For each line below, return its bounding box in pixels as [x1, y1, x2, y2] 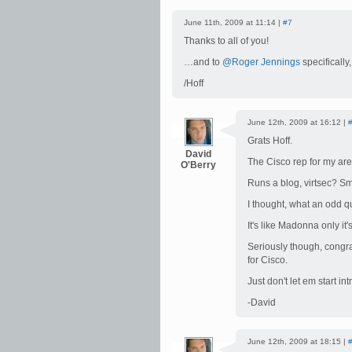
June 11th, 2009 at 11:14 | [184, 18, 283, 27]
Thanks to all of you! [184, 35, 269, 46]
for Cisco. [247, 255, 288, 266]
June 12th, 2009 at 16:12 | [247, 118, 348, 126]
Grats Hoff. [247, 135, 292, 146]
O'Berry [181, 159, 216, 170]
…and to [184, 57, 222, 68]
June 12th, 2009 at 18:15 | [247, 337, 348, 346]
